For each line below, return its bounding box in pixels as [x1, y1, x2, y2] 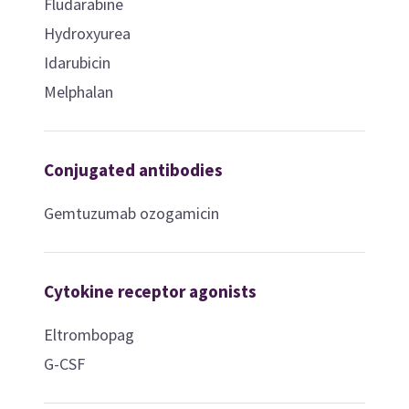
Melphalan [43, 80, 113, 102]
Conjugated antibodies [43, 158, 223, 181]
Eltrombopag [43, 323, 134, 345]
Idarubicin [43, 51, 110, 73]
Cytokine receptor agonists [43, 279, 257, 302]
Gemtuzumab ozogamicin [43, 202, 219, 224]
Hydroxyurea [43, 22, 131, 44]
